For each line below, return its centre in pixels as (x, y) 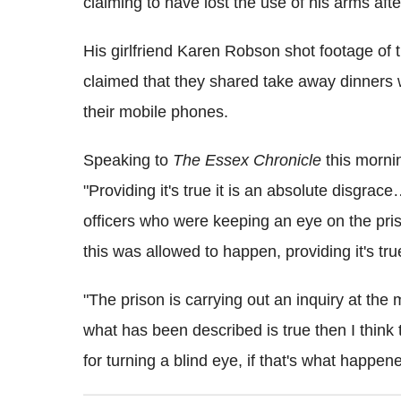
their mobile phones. (156, 112)
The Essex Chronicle (247, 161)
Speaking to (128, 161)
